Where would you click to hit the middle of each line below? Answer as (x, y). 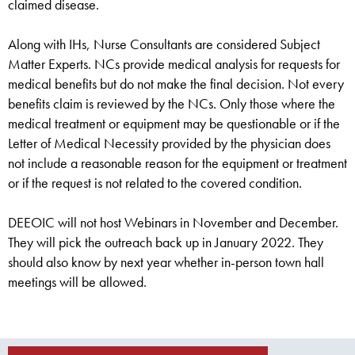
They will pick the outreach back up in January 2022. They (166, 242)
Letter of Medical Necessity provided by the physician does (169, 143)
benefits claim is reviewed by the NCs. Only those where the (172, 104)
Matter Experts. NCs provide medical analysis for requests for (174, 64)
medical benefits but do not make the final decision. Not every (176, 84)
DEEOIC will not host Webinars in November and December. (173, 223)
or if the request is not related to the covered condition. (155, 183)
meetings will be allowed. (77, 282)
